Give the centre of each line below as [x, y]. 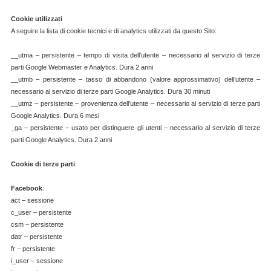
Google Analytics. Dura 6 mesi [55, 116]
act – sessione [32, 201]
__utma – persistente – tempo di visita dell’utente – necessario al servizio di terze [135, 55]
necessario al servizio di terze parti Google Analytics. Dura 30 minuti [110, 92]
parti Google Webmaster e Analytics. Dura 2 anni [82, 67]
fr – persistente [33, 249]
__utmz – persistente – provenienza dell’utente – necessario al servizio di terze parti [135, 104]
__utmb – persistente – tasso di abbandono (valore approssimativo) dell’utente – [135, 80]
